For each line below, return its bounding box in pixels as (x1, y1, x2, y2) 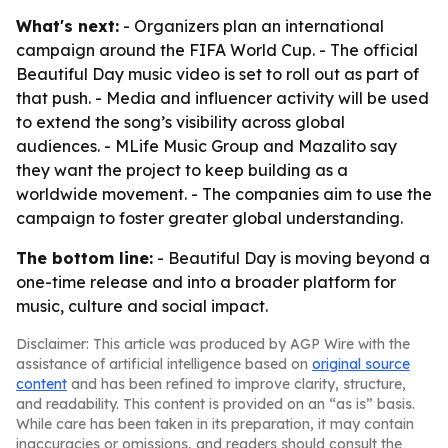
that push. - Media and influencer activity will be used (16, 88, 429, 108)
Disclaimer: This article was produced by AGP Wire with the (16, 335, 410, 353)
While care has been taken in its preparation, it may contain (16, 415, 414, 433)
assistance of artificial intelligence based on (16, 355, 312, 373)
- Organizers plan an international (119, 16, 384, 36)
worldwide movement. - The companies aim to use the (16, 184, 432, 204)
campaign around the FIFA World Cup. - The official (16, 40, 418, 60)
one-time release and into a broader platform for (16, 272, 396, 292)
